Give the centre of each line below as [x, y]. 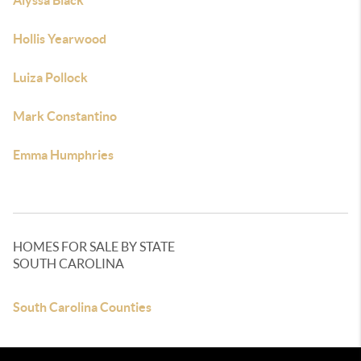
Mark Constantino [65, 116]
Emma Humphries [63, 155]
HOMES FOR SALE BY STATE [94, 247]
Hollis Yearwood [60, 39]
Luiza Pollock [50, 77]
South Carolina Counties [82, 307]
